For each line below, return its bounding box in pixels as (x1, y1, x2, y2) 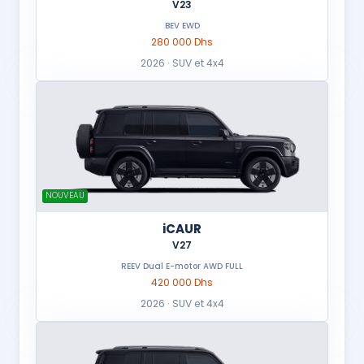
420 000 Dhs (151, 275, 213, 290)
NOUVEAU (45, 189, 84, 202)
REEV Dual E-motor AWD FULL (121, 260, 243, 273)
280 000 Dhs (151, 35, 213, 50)
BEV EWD (181, 19, 200, 32)
